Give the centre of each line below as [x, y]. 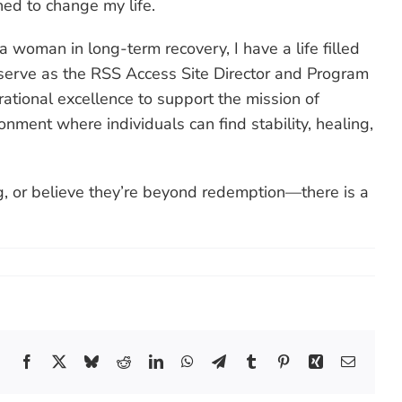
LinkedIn [188, 361]
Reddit [149, 361]
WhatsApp [223, 361]
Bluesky [121, 361]
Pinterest [314, 361]
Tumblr [278, 361]
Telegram [251, 361]
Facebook [61, 361]
